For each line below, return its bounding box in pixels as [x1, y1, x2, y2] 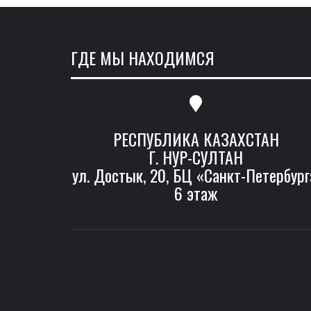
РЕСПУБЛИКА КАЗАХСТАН [112, 126, 279, 152]
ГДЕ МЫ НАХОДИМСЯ [71, 45, 215, 71]
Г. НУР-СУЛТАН [149, 144, 243, 170]
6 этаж [174, 180, 217, 206]
